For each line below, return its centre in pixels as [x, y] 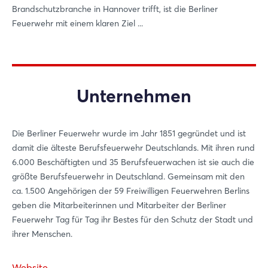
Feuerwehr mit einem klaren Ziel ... [77, 24]
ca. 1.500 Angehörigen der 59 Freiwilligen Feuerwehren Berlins [131, 191]
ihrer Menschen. [42, 234]
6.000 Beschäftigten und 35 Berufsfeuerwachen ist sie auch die [133, 162]
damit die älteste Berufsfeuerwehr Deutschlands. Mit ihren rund [133, 148]
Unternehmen [134, 96]
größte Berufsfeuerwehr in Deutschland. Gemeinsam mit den [128, 177]
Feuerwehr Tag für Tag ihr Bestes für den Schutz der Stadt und [133, 220]
